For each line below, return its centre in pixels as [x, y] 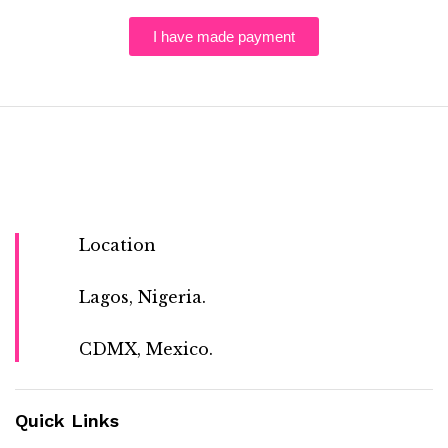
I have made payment [224, 36]
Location [117, 244]
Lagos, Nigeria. [142, 296]
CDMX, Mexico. [146, 349]
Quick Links [67, 421]
